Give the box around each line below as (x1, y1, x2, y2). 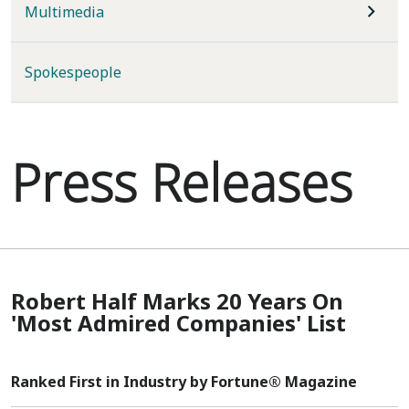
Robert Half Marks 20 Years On (11, 286, 343, 316)
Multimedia (25, 2, 104, 22)
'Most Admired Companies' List (11, 308, 346, 338)
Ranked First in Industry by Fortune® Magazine (11, 372, 357, 392)
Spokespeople (25, 62, 121, 82)
